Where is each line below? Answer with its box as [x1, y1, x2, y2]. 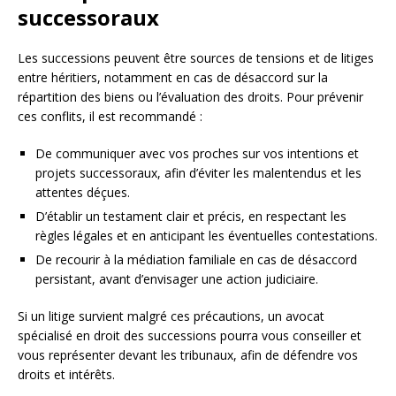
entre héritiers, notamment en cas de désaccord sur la [18, 69, 328, 86]
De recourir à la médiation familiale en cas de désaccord [35, 251, 357, 268]
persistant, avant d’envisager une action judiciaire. [35, 270, 318, 287]
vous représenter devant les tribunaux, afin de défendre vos [18, 346, 358, 363]
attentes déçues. [35, 184, 130, 201]
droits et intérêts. [18, 366, 115, 383]
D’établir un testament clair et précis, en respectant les [35, 208, 346, 225]
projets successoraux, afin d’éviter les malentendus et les [35, 164, 362, 181]
